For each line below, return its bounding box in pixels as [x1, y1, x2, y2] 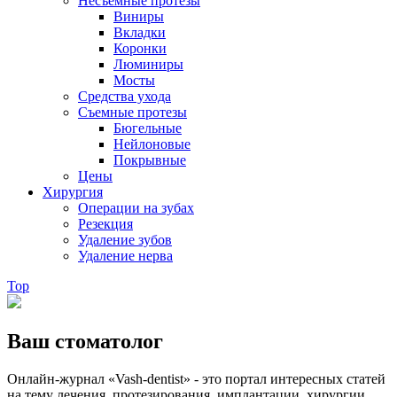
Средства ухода [78, 89, 171, 105]
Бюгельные [113, 121, 182, 136]
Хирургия [43, 184, 103, 200]
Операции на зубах [78, 200, 194, 216]
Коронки [113, 41, 167, 57]
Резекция [78, 216, 133, 232]
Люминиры [113, 57, 183, 73]
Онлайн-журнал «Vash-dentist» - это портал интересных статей [7, 370, 385, 386]
